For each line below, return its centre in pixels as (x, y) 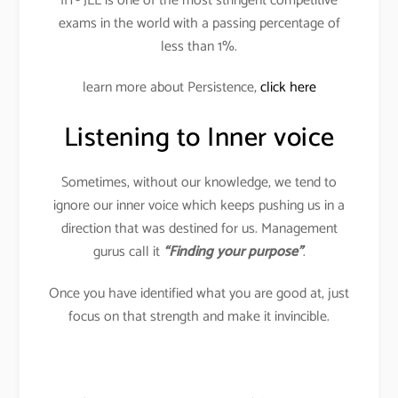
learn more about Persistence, (171, 88)
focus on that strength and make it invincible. (199, 317)
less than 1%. (199, 46)
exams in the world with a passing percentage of (199, 23)
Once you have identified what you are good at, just (199, 294)
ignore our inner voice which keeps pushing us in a (199, 206)
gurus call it (128, 252)
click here (288, 88)
